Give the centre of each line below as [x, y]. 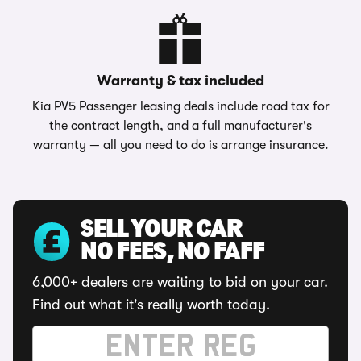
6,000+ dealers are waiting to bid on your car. [180, 282]
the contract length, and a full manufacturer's [180, 126]
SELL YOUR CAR [161, 230]
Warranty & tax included [180, 81]
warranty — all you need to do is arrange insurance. [180, 145]
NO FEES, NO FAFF [172, 253]
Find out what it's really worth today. [151, 305]
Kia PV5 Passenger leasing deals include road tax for [180, 106]
